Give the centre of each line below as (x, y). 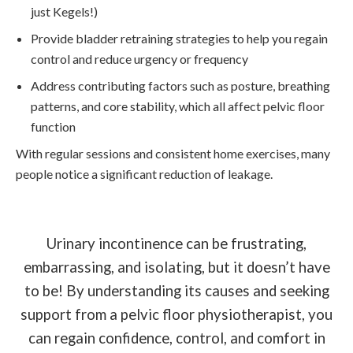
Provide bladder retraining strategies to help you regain (180, 38)
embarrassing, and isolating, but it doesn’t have (176, 267)
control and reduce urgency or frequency (140, 58)
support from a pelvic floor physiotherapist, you (176, 314)
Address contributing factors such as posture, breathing (181, 85)
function (54, 126)
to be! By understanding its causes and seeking (176, 290)
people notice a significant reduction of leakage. (144, 173)
